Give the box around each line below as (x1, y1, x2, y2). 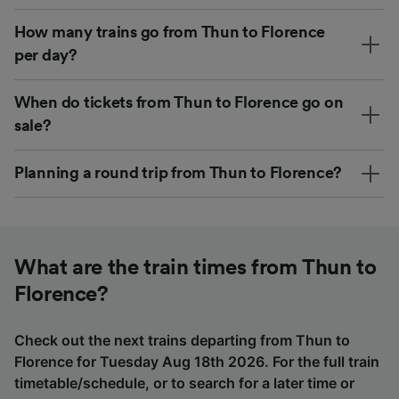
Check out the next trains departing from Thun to (14, 330, 350, 349)
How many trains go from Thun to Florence (14, 23, 326, 40)
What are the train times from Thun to (14, 256, 377, 279)
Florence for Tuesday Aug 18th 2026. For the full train (14, 352, 379, 370)
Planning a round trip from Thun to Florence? (14, 164, 343, 181)
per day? (14, 46, 77, 63)
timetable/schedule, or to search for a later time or (14, 373, 354, 392)
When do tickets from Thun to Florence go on (14, 94, 344, 110)
